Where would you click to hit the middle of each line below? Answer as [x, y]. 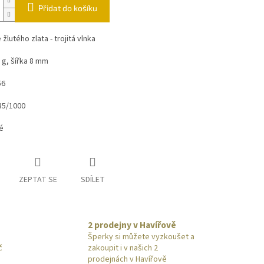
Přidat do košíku [67, 8]
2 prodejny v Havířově [132, 225]
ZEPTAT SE [38, 180]
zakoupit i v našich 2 [123, 248]
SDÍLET [93, 180]
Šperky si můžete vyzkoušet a [141, 237]
